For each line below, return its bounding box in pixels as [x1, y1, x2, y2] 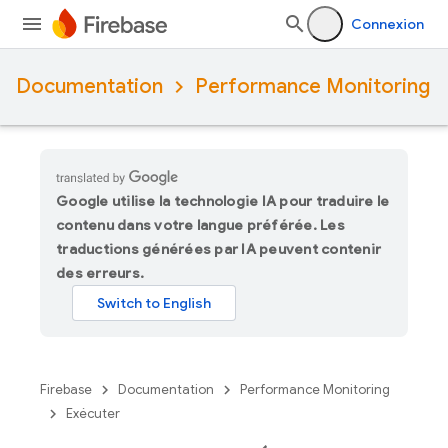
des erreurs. [56, 264, 144, 282]
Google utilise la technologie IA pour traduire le [56, 192, 390, 210]
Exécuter [66, 405, 120, 422]
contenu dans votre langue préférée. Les [56, 216, 345, 234]
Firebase [40, 381, 92, 398]
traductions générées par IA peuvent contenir [56, 240, 381, 258]
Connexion [351, 15, 424, 33]
